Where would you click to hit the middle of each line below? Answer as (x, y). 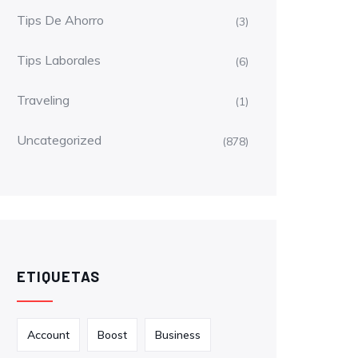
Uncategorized (59, 140)
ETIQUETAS (58, 276)
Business (178, 335)
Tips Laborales (59, 60)
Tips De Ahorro (60, 20)
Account (48, 335)
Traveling (43, 100)
